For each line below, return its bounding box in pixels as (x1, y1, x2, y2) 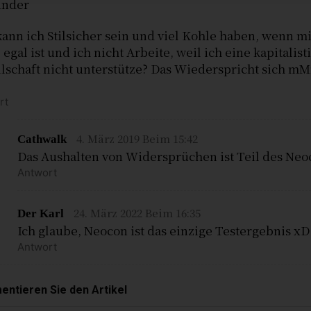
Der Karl (17, 207, 65, 221)
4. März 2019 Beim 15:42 (76, 131, 199, 146)
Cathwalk (17, 133, 67, 146)
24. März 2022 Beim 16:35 (74, 205, 201, 221)
